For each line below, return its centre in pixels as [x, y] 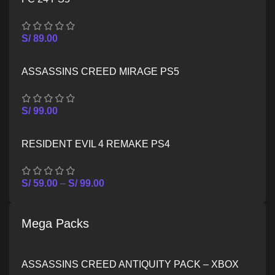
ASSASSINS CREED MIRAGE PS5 [100, 71]
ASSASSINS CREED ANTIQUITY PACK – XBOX [130, 264]
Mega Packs [55, 223]
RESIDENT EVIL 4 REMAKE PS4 [96, 144]
